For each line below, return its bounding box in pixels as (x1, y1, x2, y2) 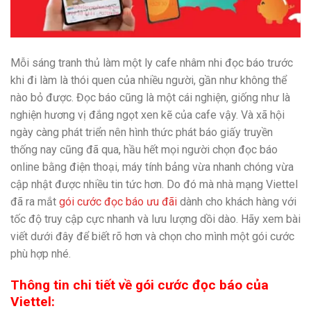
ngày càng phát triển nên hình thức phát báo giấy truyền (10, 126, 273, 140)
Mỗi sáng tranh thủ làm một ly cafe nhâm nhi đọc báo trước (10, 56, 293, 70)
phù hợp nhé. (10, 247, 71, 261)
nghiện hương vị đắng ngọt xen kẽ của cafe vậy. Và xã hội (10, 108, 285, 122)
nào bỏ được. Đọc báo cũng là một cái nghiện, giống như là (10, 91, 290, 105)
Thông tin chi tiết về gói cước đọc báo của (10, 277, 269, 294)
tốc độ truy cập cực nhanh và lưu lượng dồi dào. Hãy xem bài (10, 212, 301, 226)
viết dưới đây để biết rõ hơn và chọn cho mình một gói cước (10, 230, 294, 244)
